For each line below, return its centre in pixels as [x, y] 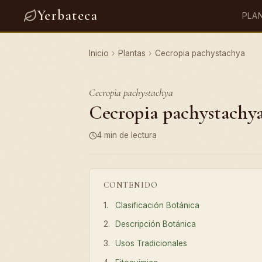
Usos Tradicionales [151, 244]
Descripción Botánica [156, 224]
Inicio [99, 53]
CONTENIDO [131, 185]
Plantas [132, 53]
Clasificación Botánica [158, 205]
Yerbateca [68, 15]
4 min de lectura [127, 135]
